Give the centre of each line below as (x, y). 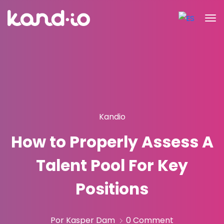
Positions (112, 189)
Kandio (112, 117)
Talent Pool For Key (112, 165)
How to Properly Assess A (112, 142)
